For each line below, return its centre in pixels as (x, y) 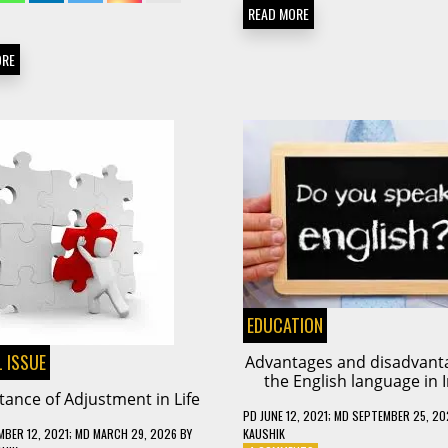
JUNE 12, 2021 (293, 415)
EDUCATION (284, 324)
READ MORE (278, 14)
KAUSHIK (263, 433)
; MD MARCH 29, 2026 (122, 433)
